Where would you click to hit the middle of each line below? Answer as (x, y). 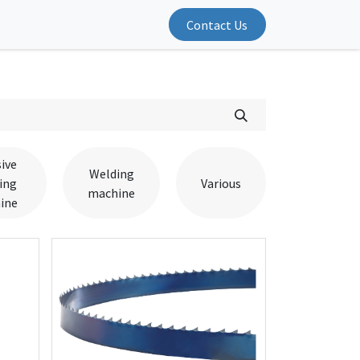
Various (221, 183)
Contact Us (217, 25)
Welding (111, 173)
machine (111, 192)
